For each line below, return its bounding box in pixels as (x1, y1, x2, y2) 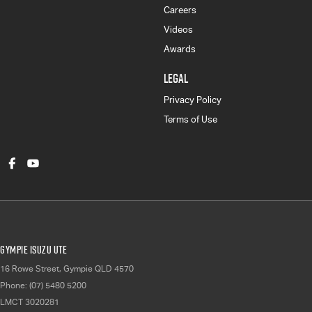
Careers (163, 5, 196, 15)
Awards (163, 44, 196, 54)
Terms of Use (163, 114, 217, 125)
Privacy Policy (163, 95, 221, 105)
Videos (163, 24, 193, 35)
